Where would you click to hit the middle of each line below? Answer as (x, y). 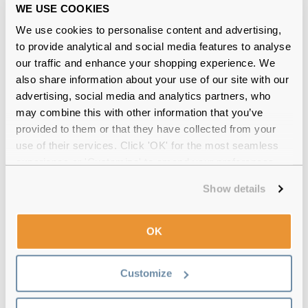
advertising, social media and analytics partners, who (143, 96)
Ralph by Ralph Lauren (66, 120)
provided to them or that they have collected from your (146, 129)
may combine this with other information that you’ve (140, 112)
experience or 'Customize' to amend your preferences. (146, 162)
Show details (234, 188)
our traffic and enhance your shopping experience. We (145, 63)
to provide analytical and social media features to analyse (153, 46)
